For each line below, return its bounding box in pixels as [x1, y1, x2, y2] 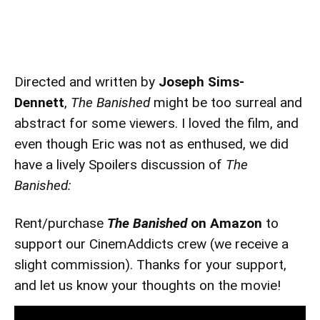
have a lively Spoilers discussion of [14, 156, 226, 174]
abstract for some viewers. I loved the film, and [14, 115, 299, 132]
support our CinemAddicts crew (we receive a [14, 236, 289, 253]
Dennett [14, 94, 64, 111]
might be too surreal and [154, 94, 302, 111]
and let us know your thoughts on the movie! [14, 277, 281, 294]
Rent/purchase [14, 215, 107, 232]
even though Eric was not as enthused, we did [14, 136, 289, 153]
